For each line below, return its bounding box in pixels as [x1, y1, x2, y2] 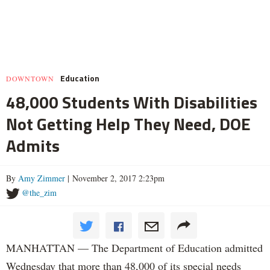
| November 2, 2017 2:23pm [65, 172, 165, 184]
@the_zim [22, 186, 57, 198]
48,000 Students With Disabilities [6, 89, 257, 115]
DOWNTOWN [6, 73, 54, 83]
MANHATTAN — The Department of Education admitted [6, 240, 263, 255]
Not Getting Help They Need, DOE [6, 110, 251, 137]
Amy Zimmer [18, 172, 65, 184]
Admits [6, 132, 60, 159]
